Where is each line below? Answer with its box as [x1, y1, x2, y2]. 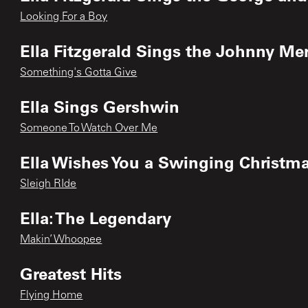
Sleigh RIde [20, 178, 77, 190]
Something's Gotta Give [20, 67, 137, 78]
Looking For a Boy [20, 11, 108, 23]
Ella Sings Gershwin [20, 95, 180, 117]
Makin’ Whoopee [20, 234, 102, 245]
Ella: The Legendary [20, 206, 172, 228]
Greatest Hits [20, 262, 122, 284]
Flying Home [20, 289, 83, 301]
